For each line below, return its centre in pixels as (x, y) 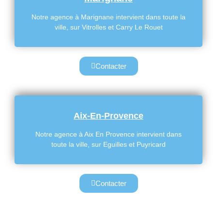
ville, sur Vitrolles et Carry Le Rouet (108, 27)
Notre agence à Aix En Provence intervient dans (108, 134)
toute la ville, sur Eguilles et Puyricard (108, 145)
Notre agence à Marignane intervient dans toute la (108, 17)
